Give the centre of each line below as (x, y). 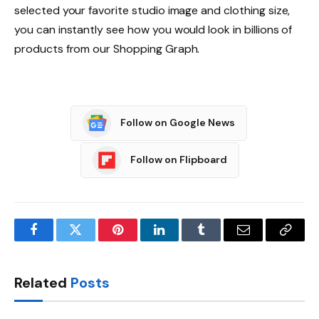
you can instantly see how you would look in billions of (153, 30)
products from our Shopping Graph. (107, 49)
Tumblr (219, 240)
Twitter (93, 240)
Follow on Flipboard (178, 160)
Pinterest (139, 240)
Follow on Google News (178, 123)
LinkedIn (182, 240)
